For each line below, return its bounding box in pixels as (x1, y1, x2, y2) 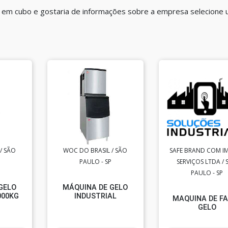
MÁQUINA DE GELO (63, 183, 128, 192)
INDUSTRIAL (74, 192, 117, 201)
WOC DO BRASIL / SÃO (63, 146, 128, 155)
